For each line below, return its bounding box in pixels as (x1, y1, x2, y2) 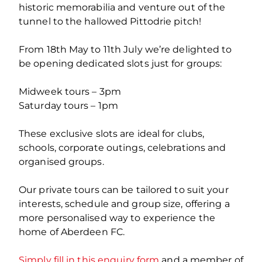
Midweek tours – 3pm (19, 85, 121, 97)
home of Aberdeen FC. (19, 226, 125, 237)
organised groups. (19, 156, 104, 167)
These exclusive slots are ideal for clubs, (19, 127, 205, 139)
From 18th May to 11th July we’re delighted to (19, 43, 232, 55)
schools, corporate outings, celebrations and (19, 142, 226, 153)
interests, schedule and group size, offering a (19, 198, 230, 209)
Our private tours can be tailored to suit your (19, 184, 229, 195)
